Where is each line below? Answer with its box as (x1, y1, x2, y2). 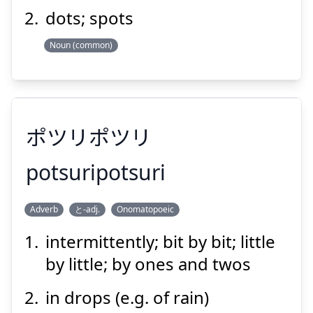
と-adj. (75, 203, 100, 215)
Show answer (187, 49, 249, 62)
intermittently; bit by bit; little (45, 230, 275, 253)
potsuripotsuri (26, 158, 166, 187)
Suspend (51, 49, 93, 62)
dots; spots (45, 6, 133, 29)
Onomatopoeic (117, 203, 174, 215)
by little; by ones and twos (45, 252, 251, 275)
